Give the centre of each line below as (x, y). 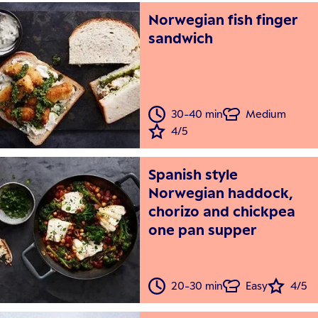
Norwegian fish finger (224, 20)
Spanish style (193, 175)
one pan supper (203, 230)
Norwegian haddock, (221, 193)
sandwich (181, 38)
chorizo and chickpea (222, 212)
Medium (266, 114)
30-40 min (197, 114)
